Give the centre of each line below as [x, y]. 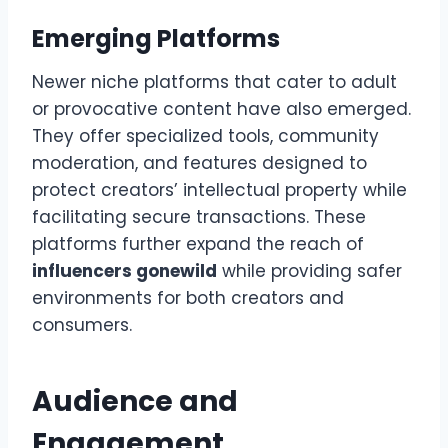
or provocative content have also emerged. [221, 109]
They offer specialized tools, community [205, 136]
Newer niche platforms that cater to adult [214, 82]
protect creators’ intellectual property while [219, 190]
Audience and [135, 402]
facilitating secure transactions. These [199, 217]
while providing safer [309, 271]
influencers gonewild [124, 271]
